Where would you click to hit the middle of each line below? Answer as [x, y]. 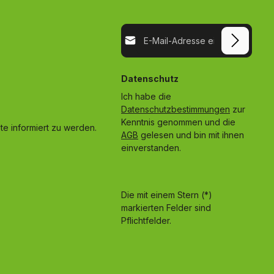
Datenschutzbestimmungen [176, 109]
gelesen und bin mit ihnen [191, 135]
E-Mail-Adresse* [154, 29]
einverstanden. [151, 147]
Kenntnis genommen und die [180, 122]
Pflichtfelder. [146, 220]
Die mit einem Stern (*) [167, 194]
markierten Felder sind [166, 207]
